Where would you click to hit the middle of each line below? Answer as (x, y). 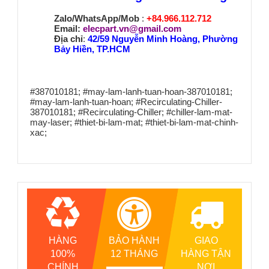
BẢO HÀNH (134, 240)
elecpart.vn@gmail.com (132, 28)
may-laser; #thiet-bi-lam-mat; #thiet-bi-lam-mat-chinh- (134, 122)
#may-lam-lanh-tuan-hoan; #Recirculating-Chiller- (126, 102)
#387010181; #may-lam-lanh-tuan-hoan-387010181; (131, 92)
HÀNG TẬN (206, 253)
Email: (68, 28)
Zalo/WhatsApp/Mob (97, 18)
